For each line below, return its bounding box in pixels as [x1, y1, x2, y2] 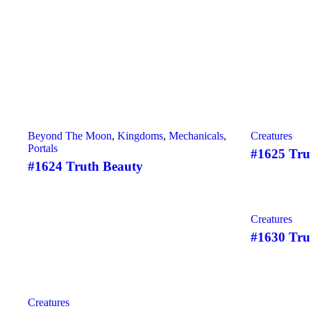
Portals [28, 142, 58, 154]
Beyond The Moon [28, 130, 112, 142]
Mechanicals [169, 130, 224, 142]
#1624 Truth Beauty [28, 159, 143, 174]
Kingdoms [117, 130, 163, 142]
